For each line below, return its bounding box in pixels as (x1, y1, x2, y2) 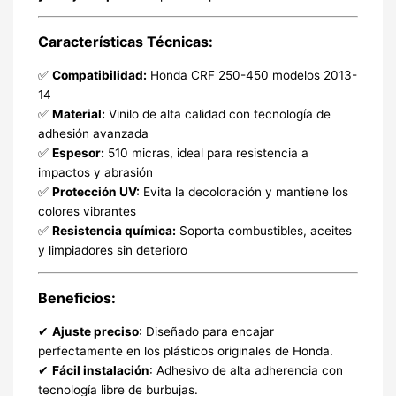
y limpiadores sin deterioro (37, 243, 187, 258)
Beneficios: (37, 288, 116, 307)
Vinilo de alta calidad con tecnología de (104, 107, 331, 122)
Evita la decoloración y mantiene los (139, 185, 348, 200)
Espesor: (51, 146, 104, 161)
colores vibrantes (37, 204, 136, 219)
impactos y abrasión (37, 165, 153, 180)
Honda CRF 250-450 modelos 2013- (146, 68, 357, 83)
